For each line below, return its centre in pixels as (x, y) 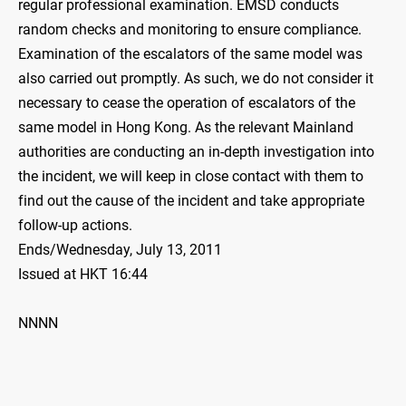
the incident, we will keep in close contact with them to (191, 177)
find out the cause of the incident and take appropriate (191, 201)
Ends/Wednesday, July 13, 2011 (120, 250)
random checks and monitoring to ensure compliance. (190, 30)
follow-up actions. (75, 226)
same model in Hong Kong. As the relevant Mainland (186, 128)
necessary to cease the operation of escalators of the (187, 103)
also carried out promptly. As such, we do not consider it (196, 79)
